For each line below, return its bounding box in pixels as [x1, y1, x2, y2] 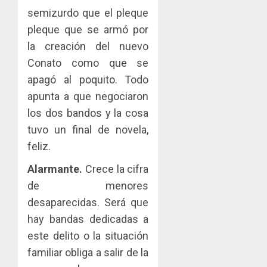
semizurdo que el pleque [27, 6, 149, 19]
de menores [27, 179, 149, 192]
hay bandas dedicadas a [27, 212, 149, 225]
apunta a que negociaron [27, 89, 149, 103]
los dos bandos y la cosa [27, 106, 149, 119]
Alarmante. [27, 162, 82, 175]
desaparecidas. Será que [27, 195, 149, 209]
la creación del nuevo [27, 39, 149, 52]
